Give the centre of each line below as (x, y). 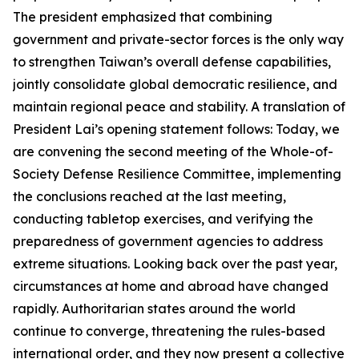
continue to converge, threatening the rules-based (169, 331)
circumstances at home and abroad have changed (171, 286)
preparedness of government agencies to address (168, 241)
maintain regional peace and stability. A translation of (179, 107)
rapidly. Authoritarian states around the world (154, 309)
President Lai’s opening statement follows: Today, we (176, 129)
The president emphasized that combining (143, 17)
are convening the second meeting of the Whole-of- (173, 151)
